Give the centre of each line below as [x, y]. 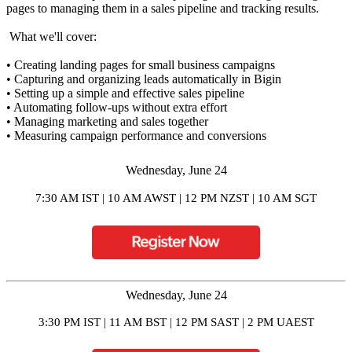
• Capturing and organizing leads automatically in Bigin [144, 79]
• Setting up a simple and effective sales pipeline [125, 93]
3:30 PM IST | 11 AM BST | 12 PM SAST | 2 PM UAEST [176, 322]
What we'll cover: [56, 37]
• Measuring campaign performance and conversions [136, 136]
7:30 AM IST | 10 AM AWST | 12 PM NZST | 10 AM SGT [176, 198]
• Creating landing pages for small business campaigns [141, 65]
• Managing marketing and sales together [107, 122]
